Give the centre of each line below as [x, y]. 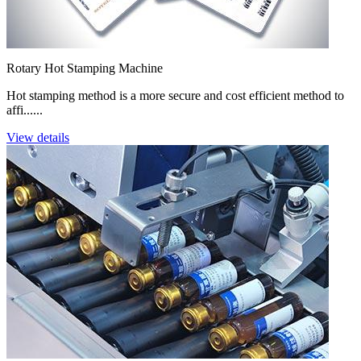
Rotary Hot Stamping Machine [85, 68]
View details [38, 138]
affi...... [25, 110]
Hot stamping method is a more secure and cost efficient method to [175, 96]
